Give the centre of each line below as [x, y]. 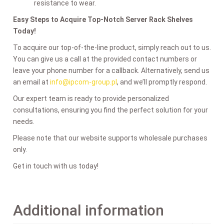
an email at [31, 82]
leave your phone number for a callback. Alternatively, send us [111, 70]
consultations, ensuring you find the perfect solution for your [110, 110]
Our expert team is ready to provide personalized [91, 98]
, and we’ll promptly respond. [162, 82]
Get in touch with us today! [56, 166]
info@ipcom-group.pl [83, 82]
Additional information [88, 210]
